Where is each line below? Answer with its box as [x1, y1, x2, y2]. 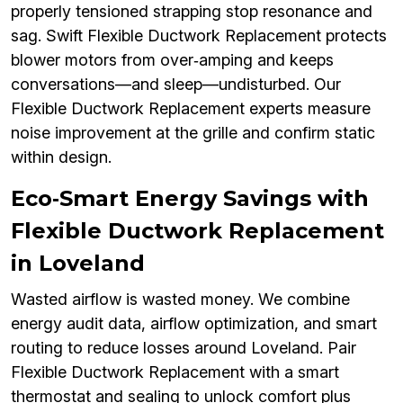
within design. [11, 148, 112, 167]
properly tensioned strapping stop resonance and [11, 2, 372, 22]
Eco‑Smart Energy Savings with [11, 185, 369, 212]
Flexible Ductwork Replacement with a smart [11, 363, 339, 382]
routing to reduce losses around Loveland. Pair [11, 338, 356, 358]
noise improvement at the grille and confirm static [11, 123, 375, 143]
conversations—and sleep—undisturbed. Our [11, 75, 341, 94]
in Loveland [11, 250, 145, 277]
